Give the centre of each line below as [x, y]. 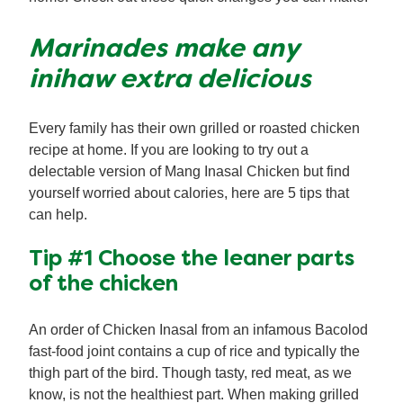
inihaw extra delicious [170, 80]
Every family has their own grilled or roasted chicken [194, 128]
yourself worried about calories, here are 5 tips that [189, 193]
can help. [58, 214]
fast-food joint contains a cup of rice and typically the [194, 351]
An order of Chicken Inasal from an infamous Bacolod [198, 329]
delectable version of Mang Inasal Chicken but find [189, 171]
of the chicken [103, 285]
